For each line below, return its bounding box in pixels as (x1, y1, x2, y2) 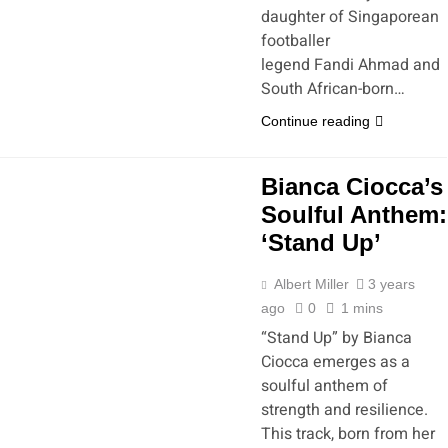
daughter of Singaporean (261, 5, 439, 29)
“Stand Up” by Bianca (261, 326, 412, 350)
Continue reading (261, 113, 370, 129)
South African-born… (261, 77, 405, 101)
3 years (368, 276, 415, 292)
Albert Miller (274, 276, 349, 292)
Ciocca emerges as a (261, 350, 410, 374)
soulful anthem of (261, 374, 388, 398)
